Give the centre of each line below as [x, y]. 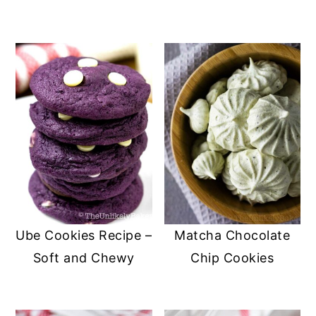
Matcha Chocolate [232, 236]
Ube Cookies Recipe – [84, 236]
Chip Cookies [232, 258]
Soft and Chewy [84, 258]
